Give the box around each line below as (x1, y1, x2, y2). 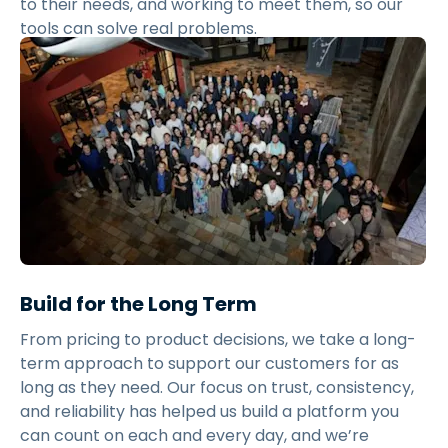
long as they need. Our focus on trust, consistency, (20, 376, 414, 400)
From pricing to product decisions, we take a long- (20, 328, 416, 352)
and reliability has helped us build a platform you (20, 400, 399, 424)
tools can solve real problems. (20, 17, 257, 41)
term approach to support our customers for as (20, 352, 399, 376)
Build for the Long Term (20, 290, 257, 319)
